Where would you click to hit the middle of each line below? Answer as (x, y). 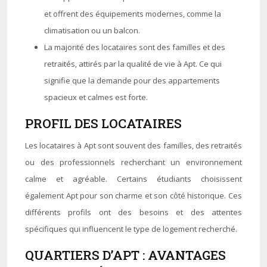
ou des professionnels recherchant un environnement (133, 162)
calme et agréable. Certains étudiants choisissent (133, 179)
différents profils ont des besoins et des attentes (133, 212)
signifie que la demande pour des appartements (132, 80)
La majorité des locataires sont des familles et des (135, 47)
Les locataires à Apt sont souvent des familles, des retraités (133, 145)
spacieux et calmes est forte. (96, 97)
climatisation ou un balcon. (92, 30)
